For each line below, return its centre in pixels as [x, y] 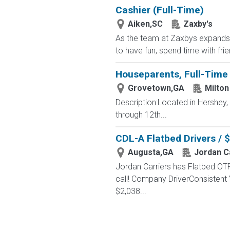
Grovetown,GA [156, 88]
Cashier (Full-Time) [159, 10]
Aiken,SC [145, 24]
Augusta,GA [150, 152]
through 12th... [141, 115]
